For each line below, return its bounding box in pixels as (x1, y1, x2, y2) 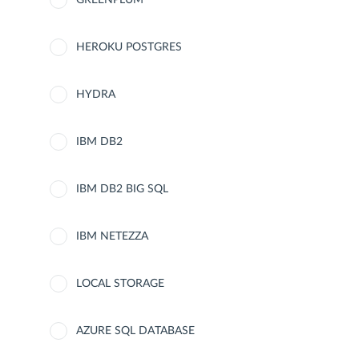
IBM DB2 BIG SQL (76, 184, 168, 195)
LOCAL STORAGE (76, 278, 164, 289)
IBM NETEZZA (76, 231, 148, 242)
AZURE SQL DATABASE (76, 325, 195, 337)
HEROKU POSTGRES (76, 42, 182, 53)
